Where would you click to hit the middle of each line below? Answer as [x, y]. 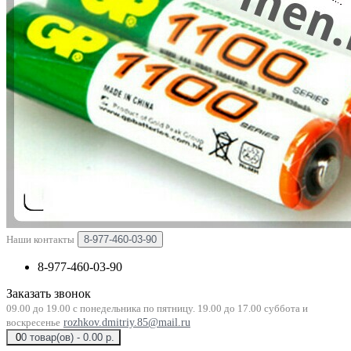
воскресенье [33, 322]
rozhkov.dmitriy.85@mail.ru [127, 322]
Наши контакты [40, 239]
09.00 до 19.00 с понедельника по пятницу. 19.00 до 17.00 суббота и [157, 308]
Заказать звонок [49, 293]
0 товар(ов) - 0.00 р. [68, 337]
